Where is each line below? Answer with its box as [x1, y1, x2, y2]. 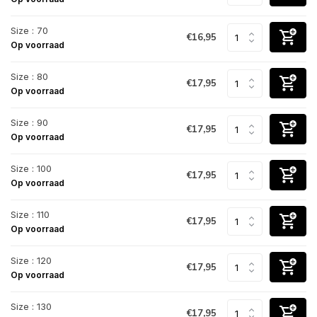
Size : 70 [11, 24, 48, 36]
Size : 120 [11, 254, 52, 266]
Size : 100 [11, 162, 52, 174]
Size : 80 [11, 70, 48, 82]
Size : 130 [11, 300, 52, 312]
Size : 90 [11, 116, 48, 128]
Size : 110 [11, 208, 50, 220]
